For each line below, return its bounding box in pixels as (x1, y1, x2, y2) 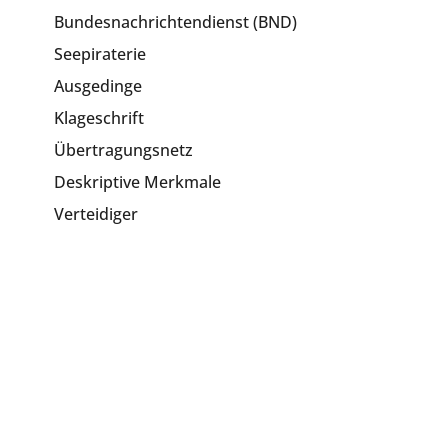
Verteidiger (54, 203, 139, 225)
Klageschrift (54, 107, 145, 129)
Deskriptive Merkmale (54, 171, 222, 193)
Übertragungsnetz (54, 139, 194, 161)
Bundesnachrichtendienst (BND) (54, 11, 298, 33)
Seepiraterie (54, 43, 147, 65)
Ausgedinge (54, 75, 143, 97)
